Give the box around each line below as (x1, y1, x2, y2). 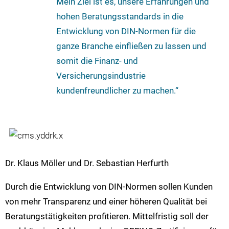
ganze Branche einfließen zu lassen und (56, 41, 207, 52)
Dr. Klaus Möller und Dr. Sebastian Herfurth (5, 158, 169, 169)
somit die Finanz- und (56, 56, 138, 66)
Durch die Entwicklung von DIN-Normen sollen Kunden (5, 181, 213, 192)
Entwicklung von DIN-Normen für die (56, 26, 196, 37)
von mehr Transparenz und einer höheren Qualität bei (5, 196, 207, 207)
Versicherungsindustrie (56, 71, 146, 81)
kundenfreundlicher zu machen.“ (56, 85, 178, 96)
